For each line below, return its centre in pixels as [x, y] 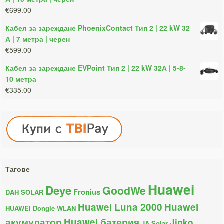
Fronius [87, 192]
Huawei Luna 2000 [120, 207]
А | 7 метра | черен [38, 39]
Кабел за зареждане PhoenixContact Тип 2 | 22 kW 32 [98, 28]
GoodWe [124, 190]
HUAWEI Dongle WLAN [41, 208]
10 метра [21, 79]
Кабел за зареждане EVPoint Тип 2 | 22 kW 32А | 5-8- [96, 68]
